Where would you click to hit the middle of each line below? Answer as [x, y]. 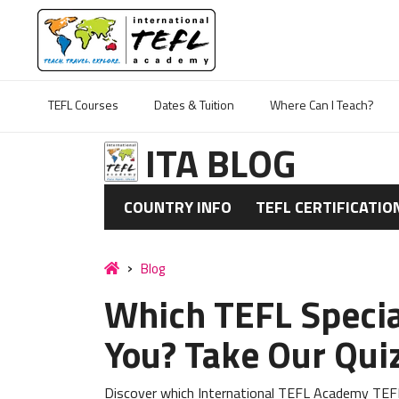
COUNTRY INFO [178, 207]
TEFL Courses [83, 105]
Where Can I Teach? [322, 105]
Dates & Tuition [194, 105]
